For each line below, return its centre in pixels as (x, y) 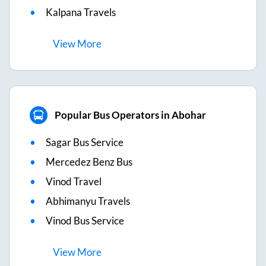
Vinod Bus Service (85, 220)
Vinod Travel (74, 181)
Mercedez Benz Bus (89, 161)
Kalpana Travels (81, 12)
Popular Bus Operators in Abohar (130, 115)
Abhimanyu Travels (88, 201)
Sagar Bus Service (85, 142)
